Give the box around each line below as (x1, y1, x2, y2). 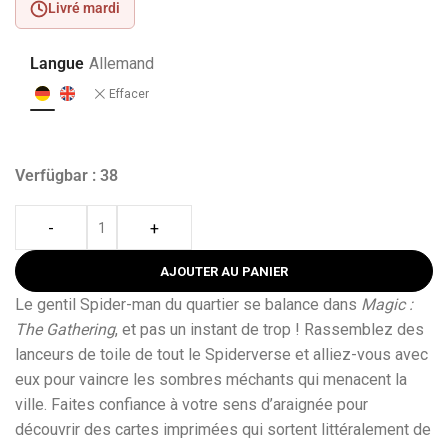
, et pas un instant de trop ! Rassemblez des (115, 320, 424, 339)
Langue (30, 54, 84, 73)
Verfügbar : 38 (15, 166, 118, 185)
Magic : (361, 295, 413, 314)
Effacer (109, 87, 149, 102)
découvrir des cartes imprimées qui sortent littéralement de (15, 420, 431, 439)
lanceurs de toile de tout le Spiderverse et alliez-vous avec (15, 345, 428, 364)
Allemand (89, 54, 154, 73)
